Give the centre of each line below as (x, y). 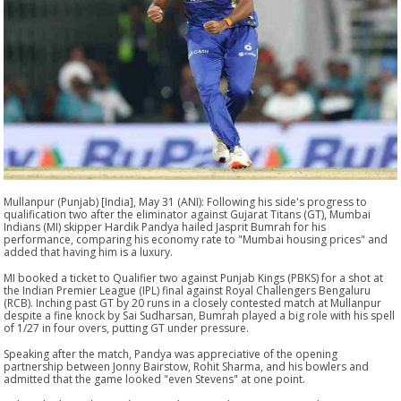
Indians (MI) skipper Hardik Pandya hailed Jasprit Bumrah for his (165, 226)
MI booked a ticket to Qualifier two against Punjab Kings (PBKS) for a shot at (194, 277)
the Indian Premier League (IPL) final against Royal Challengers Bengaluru (188, 290)
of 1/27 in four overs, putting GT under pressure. (127, 328)
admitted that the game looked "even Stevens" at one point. (155, 379)
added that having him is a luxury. (89, 252)
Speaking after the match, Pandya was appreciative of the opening (171, 354)
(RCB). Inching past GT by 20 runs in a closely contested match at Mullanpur (193, 303)
